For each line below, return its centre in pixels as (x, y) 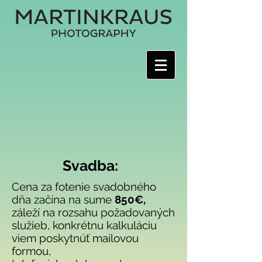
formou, (31, 251)
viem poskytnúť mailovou (75, 238)
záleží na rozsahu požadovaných (93, 212)
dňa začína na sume (63, 199)
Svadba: (90, 166)
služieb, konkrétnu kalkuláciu (84, 225)
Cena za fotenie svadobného (84, 187)
